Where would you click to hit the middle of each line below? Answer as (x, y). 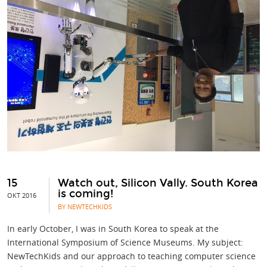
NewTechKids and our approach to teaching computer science (131, 256)
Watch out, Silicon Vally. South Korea (158, 183)
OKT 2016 (22, 195)
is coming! (86, 194)
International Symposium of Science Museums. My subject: (125, 242)
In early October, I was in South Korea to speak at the (113, 229)
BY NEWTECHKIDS (85, 207)
